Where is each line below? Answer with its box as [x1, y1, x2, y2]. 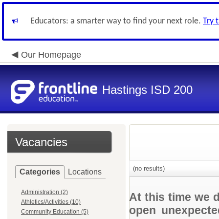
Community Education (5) [21, 208, 88, 215]
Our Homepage [21, 50, 81, 60]
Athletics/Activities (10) [21, 198, 81, 205]
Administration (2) [21, 189, 68, 196]
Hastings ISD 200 [102, 83, 193, 96]
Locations [68, 168, 102, 176]
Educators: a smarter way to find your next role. [30, 17, 203, 26]
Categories [20, 168, 60, 176]
